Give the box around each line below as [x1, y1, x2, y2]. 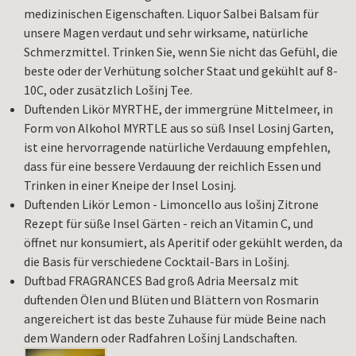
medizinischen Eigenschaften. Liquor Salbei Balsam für [24, 6, 319, 22]
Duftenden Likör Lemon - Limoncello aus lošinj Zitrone [24, 196, 319, 213]
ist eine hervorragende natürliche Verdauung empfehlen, [24, 139, 331, 156]
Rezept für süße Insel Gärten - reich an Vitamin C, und [24, 215, 313, 232]
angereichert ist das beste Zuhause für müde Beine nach [24, 311, 326, 327]
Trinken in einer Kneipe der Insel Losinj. [24, 177, 236, 194]
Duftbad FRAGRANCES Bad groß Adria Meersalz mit [24, 273, 299, 289]
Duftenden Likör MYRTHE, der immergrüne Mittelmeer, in [24, 101, 333, 118]
